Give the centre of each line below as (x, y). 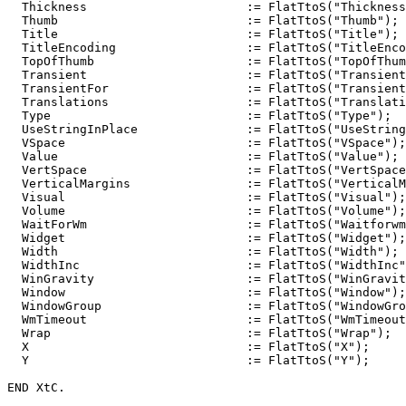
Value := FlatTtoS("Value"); (203, 156)
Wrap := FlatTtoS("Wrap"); (199, 333)
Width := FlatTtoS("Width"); (203, 251)
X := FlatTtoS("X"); (188, 346)
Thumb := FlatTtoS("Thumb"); (203, 20)
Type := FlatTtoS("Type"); (199, 115)
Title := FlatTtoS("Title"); (203, 34)
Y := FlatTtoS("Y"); (188, 360)
